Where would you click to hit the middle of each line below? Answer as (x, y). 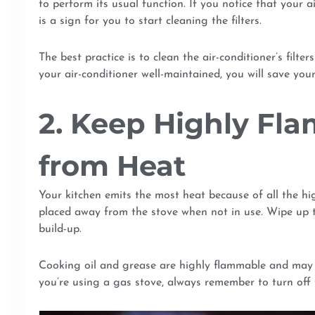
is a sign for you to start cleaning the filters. (150, 21)
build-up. (60, 229)
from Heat (112, 165)
